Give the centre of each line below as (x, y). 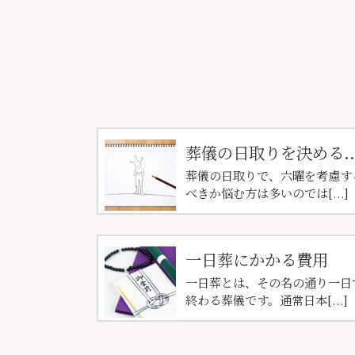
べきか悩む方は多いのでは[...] (267, 192)
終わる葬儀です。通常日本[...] (267, 300)
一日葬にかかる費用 (257, 260)
